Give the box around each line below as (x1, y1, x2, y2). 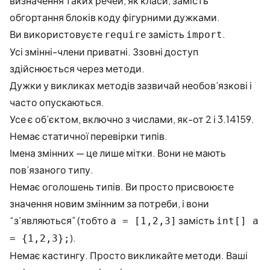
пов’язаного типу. (10, 163, 93, 176)
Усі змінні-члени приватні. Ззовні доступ (10, 45, 198, 58)
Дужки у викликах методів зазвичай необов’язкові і (10, 79, 252, 92)
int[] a (216, 215, 259, 227)
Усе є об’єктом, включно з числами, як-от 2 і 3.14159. (10, 113, 254, 125)
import (186, 29, 222, 40)
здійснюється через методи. (10, 62, 145, 75)
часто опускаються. (10, 96, 104, 108)
